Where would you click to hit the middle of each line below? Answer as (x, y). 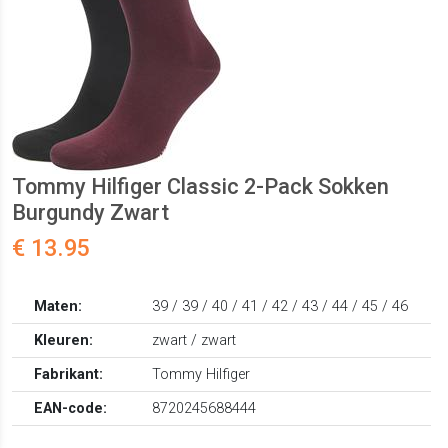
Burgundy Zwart (90, 213)
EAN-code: (71, 409)
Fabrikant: (69, 375)
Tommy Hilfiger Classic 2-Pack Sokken (200, 187)
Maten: (58, 307)
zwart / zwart (194, 341)
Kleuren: (64, 341)
